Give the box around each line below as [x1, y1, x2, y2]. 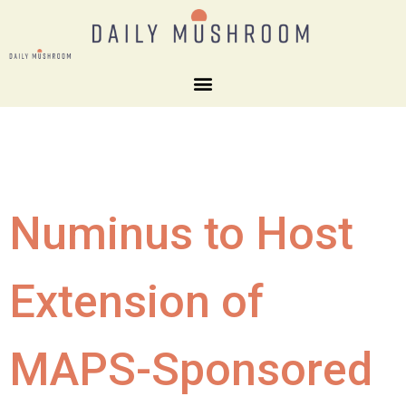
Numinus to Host [9, 207, 353, 260]
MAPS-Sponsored [9, 343, 372, 396]
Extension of [9, 275, 264, 328]
